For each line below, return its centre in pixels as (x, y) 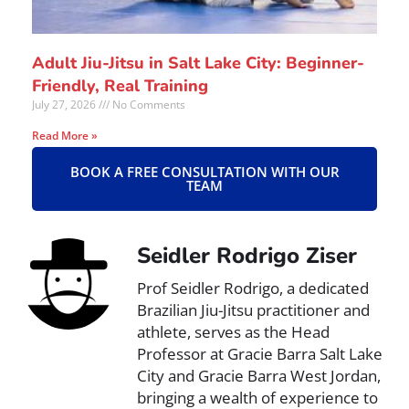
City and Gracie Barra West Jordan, (259, 376)
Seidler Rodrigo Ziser (247, 256)
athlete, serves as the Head (233, 332)
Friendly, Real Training (120, 86)
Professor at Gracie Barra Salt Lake (260, 354)
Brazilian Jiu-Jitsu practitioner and (253, 310)
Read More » (65, 136)
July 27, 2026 (65, 105)
